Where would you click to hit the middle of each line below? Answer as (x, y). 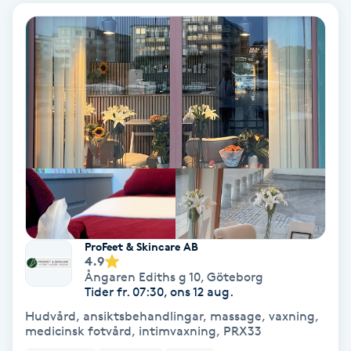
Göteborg (235, 277)
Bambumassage (56, 166)
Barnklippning (51, 253)
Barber (29, 210)
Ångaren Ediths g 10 (143, 277)
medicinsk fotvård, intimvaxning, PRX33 (143, 331)
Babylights (40, 78)
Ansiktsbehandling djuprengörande (114, 15)
